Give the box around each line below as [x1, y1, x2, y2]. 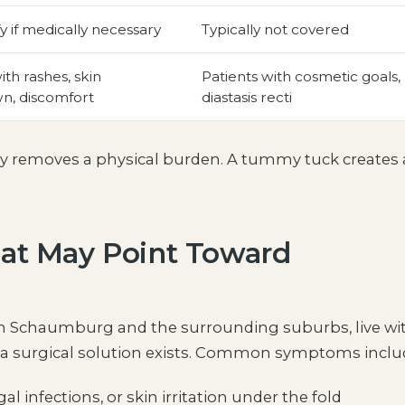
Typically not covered [201, 20, 349, 38]
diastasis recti [201, 88, 292, 106]
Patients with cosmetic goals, [201, 67, 400, 85]
